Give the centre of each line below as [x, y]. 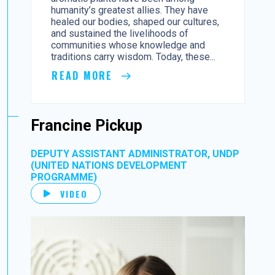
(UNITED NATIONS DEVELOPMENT [109, 166]
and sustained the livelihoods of [120, 34]
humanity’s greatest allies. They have [130, 10]
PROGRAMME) [64, 177]
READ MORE [84, 76]
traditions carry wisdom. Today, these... [134, 57]
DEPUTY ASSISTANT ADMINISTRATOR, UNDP [135, 154]
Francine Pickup [87, 126]
